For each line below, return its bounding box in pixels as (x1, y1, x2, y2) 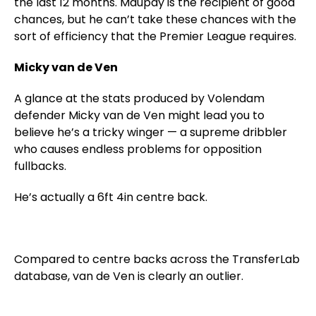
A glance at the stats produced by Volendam (14, 90, 265, 107)
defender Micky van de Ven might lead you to (14, 107, 265, 123)
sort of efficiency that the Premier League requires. (14, 28, 296, 44)
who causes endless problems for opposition (14, 141, 262, 157)
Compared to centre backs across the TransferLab (14, 251, 300, 267)
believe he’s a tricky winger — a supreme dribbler (14, 124, 287, 140)
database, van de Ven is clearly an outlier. (14, 268, 243, 284)
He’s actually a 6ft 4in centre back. (14, 189, 207, 205)
